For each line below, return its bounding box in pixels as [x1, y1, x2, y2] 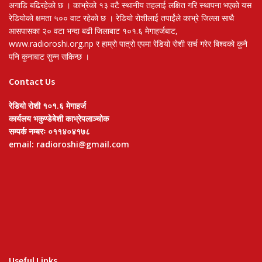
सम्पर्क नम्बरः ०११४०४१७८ [9, 125, 90, 137]
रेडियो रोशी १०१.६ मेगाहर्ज [9, 99, 86, 111]
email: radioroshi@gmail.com [9, 138, 129, 150]
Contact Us [9, 75, 55, 87]
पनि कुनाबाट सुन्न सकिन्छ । [9, 50, 89, 62]
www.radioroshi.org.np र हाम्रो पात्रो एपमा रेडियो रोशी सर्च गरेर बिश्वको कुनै [9, 37, 247, 49]
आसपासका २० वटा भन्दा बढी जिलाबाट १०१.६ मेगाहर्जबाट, [9, 25, 178, 36]
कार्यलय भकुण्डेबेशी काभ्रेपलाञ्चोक [9, 112, 109, 124]
